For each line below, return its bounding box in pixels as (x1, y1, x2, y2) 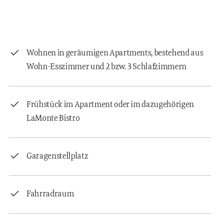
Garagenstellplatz (27, 152, 88, 161)
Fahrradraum (27, 190, 74, 198)
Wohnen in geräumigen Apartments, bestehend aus (27, 49, 203, 57)
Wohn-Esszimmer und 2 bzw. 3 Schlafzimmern (27, 62, 187, 71)
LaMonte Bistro (27, 114, 80, 123)
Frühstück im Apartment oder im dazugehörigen (27, 100, 194, 109)
